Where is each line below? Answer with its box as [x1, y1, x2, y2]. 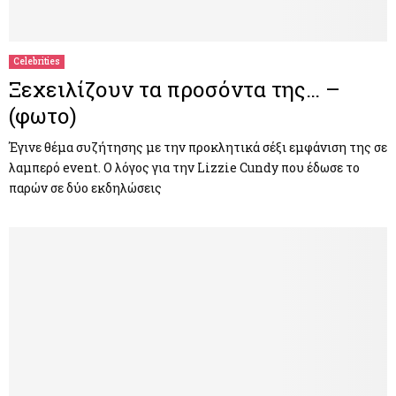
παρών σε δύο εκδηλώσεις [9, 179, 162, 196]
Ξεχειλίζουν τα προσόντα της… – [9, 74, 340, 103]
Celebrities [13, 55, 60, 67]
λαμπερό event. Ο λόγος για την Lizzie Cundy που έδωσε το [9, 158, 360, 176]
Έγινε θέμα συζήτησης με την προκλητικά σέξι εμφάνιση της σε [9, 138, 387, 156]
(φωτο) [9, 101, 77, 130]
